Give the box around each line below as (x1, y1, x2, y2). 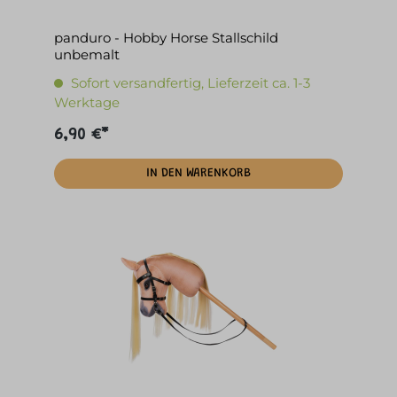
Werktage (54, 94, 120, 112)
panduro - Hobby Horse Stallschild (54, 29, 278, 47)
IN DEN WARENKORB (146, 167, 251, 181)
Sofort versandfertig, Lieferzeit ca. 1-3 (71, 74, 310, 92)
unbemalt (54, 46, 120, 64)
